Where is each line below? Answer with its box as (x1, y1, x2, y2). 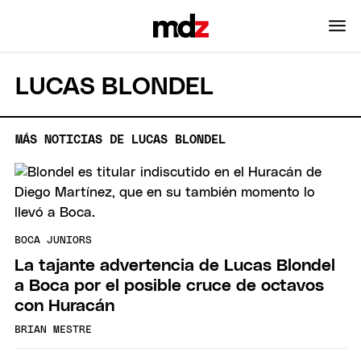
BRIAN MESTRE (15, 325, 92, 336)
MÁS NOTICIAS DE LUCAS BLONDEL (15, 133, 226, 146)
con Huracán (15, 297, 114, 314)
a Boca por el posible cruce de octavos (15, 276, 324, 294)
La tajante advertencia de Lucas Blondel (15, 256, 335, 274)
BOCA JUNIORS (15, 235, 92, 247)
